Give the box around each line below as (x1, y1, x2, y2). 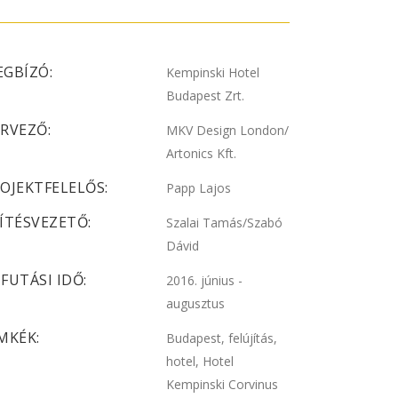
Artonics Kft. (166, 145, 237, 162)
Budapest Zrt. (166, 87, 245, 104)
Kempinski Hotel (166, 64, 260, 81)
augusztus (166, 295, 226, 312)
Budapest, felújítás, (166, 330, 278, 346)
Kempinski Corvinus (166, 376, 279, 393)
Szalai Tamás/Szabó (166, 214, 283, 231)
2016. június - (166, 272, 243, 289)
